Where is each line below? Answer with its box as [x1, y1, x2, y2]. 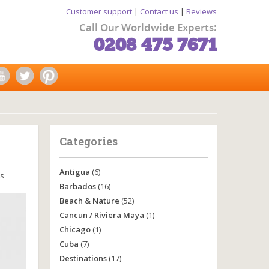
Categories [59, 134, 118, 148]
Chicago [59, 224, 91, 235]
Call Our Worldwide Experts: [79, 20, 217, 34]
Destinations [59, 253, 107, 264]
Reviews [186, 6, 217, 17]
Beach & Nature [59, 195, 119, 206]
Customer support [66, 6, 132, 17]
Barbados [59, 181, 96, 192]
